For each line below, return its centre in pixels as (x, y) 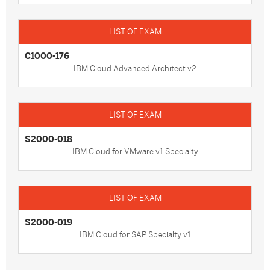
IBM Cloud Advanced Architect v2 (135, 68)
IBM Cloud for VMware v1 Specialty (135, 152)
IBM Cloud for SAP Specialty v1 (135, 235)
